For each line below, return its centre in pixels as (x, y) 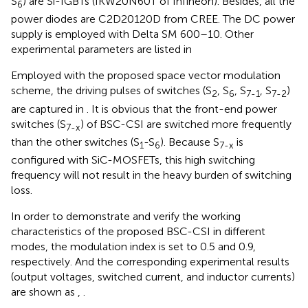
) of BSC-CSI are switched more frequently (186, 124)
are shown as (44, 291)
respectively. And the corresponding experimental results (150, 261)
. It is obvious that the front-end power (182, 109)
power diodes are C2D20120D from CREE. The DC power (153, 19)
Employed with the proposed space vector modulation (146, 76)
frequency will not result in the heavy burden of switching (151, 175)
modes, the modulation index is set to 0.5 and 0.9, (133, 246)
